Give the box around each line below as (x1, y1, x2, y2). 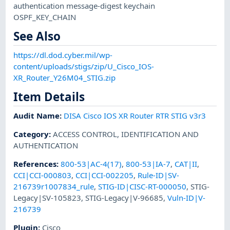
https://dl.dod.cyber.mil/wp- (13, 49, 113, 60)
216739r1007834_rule (13, 181, 94, 192)
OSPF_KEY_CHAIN (13, 11, 76, 22)
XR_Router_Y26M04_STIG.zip (13, 72, 116, 83)
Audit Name (13, 110, 60, 121)
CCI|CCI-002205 (75, 170, 134, 181)
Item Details (13, 88, 85, 105)
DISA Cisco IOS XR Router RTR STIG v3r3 (64, 110, 206, 121)
